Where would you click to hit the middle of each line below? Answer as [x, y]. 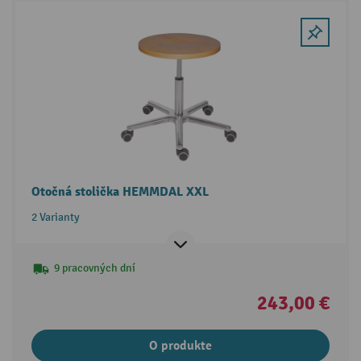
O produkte [180, 346]
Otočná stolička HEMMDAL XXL [120, 192]
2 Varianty [55, 218]
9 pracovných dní [94, 268]
